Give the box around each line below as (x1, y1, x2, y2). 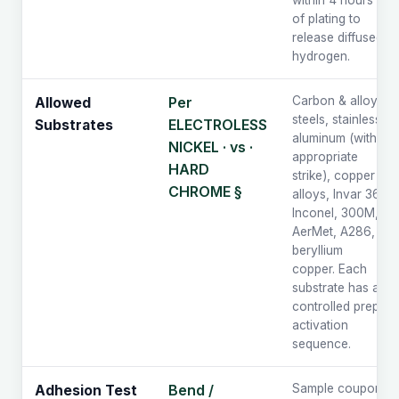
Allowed (35, 94, 91, 112)
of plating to (292, 12, 361, 27)
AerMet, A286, (292, 224, 375, 240)
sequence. (292, 337, 351, 352)
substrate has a (292, 281, 379, 296)
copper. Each (292, 262, 367, 277)
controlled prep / (292, 299, 387, 314)
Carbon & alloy (292, 94, 378, 109)
